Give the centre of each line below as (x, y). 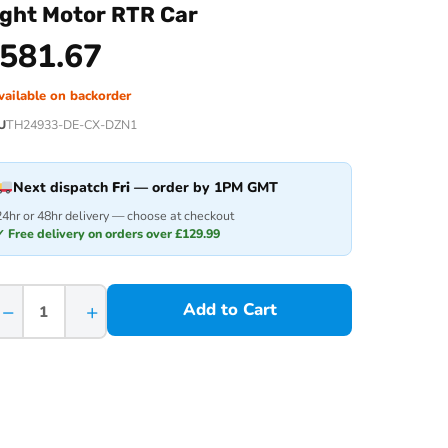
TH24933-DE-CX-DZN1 (71, 124)
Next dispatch (63, 187)
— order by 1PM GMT (204, 187)
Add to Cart (229, 309)
